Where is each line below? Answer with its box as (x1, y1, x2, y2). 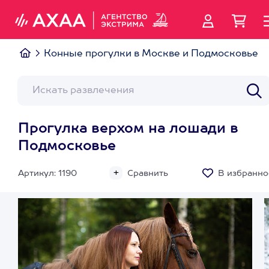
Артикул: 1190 (18, 169, 77, 178)
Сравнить (127, 169, 168, 178)
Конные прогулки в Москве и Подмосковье (44, 49, 258, 59)
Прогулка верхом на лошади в (18, 122, 238, 136)
